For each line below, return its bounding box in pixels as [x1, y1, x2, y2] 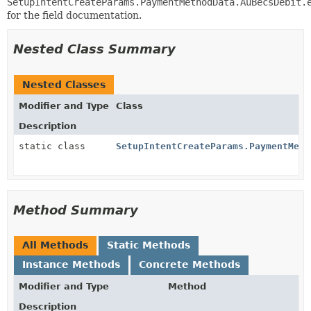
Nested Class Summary [13, 42, 176, 56]
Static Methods [107, 239, 190, 251]
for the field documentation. [7, 10, 142, 21]
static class [19, 141, 91, 151]
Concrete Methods [139, 259, 240, 270]
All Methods [22, 239, 88, 251]
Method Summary [13, 203, 138, 217]
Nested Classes [22, 79, 106, 90]
